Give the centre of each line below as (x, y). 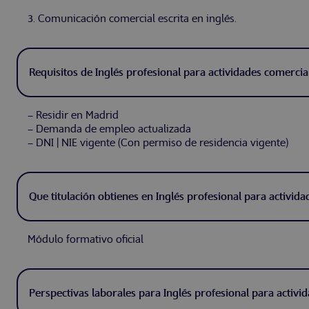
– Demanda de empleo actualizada (109, 129)
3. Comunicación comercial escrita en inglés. (132, 19)
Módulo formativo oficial (86, 240)
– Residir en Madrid (73, 116)
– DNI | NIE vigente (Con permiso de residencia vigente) (158, 143)
